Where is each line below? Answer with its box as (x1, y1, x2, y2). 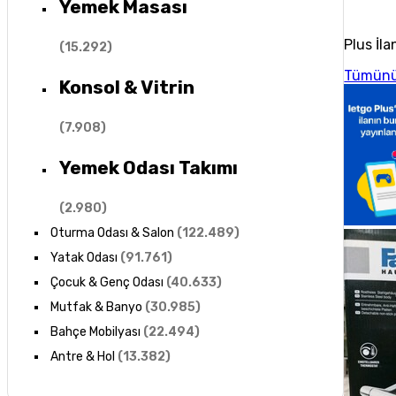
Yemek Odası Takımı (58, 156, 238, 179)
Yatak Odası (49, 249, 118, 265)
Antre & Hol (49, 348, 115, 364)
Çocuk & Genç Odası (49, 274, 164, 290)
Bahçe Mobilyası (49, 324, 141, 339)
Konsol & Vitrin (58, 76, 194, 99)
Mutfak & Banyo (49, 299, 142, 315)
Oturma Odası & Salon (49, 225, 174, 240)
